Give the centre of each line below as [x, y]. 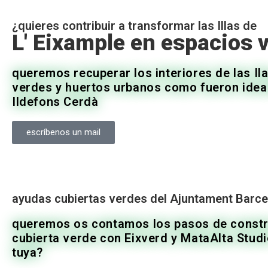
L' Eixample [68, 43]
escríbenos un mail [63, 133]
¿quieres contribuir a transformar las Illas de [134, 26]
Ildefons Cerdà [55, 102]
